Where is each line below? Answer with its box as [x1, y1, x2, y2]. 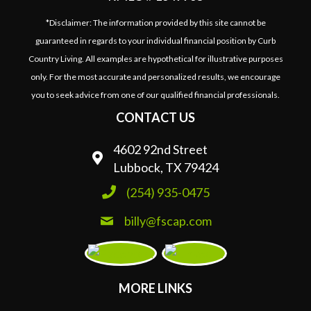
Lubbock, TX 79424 [113, 160, 219, 175]
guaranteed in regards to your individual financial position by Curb [35, 35, 276, 46]
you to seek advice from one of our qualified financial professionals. [31, 90, 280, 100]
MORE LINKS [119, 280, 192, 296]
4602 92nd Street [113, 142, 208, 157]
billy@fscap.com [124, 213, 212, 228]
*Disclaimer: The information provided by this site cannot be [45, 17, 266, 28]
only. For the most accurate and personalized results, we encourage [31, 72, 280, 82]
